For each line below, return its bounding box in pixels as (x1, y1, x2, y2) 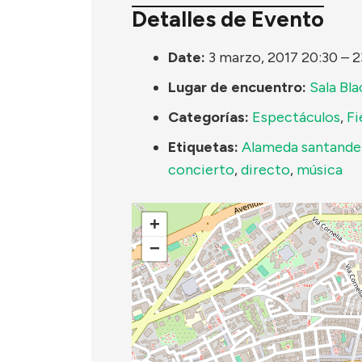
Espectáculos (252, 107, 340, 126)
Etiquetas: (168, 137, 238, 156)
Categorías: (168, 107, 249, 126)
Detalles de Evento (132, 6, 324, 33)
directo (241, 160, 290, 179)
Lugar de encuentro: (168, 78, 306, 96)
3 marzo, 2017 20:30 (208, 48, 338, 66)
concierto (168, 160, 234, 179)
